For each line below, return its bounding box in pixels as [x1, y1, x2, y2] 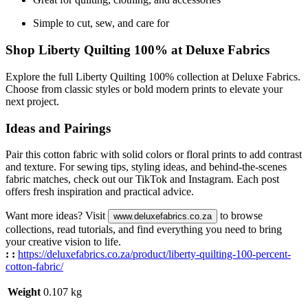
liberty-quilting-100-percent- [168, 248, 291, 261]
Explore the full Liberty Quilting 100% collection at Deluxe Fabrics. [5, 70, 300, 82]
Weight [8, 286, 41, 298]
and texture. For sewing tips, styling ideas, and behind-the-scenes [5, 161, 287, 173]
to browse [217, 210, 263, 222]
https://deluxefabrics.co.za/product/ [18, 248, 168, 261]
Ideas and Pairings [5, 120, 111, 135]
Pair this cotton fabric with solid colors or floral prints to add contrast [5, 148, 302, 161]
